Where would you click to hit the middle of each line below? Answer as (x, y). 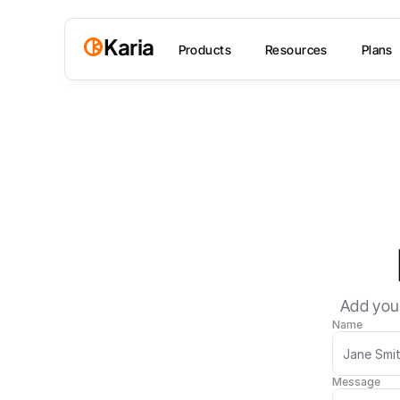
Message (356, 382)
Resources (296, 49)
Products (204, 49)
